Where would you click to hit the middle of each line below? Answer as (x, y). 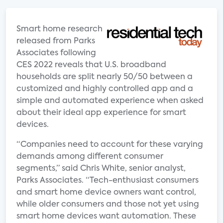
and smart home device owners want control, (106, 193)
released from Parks (56, 41)
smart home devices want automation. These (106, 217)
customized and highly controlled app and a (105, 89)
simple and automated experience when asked (110, 101)
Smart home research (59, 29)
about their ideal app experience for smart (101, 113)
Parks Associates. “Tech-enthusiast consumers (108, 181)
